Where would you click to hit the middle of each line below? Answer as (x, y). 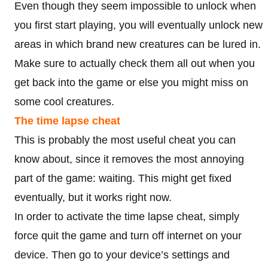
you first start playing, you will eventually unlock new (138, 25)
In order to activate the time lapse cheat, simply (127, 216)
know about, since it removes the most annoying (129, 159)
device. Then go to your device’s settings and (122, 255)
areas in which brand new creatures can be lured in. (138, 44)
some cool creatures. (64, 101)
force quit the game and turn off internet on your (128, 235)
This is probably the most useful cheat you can (125, 140)
